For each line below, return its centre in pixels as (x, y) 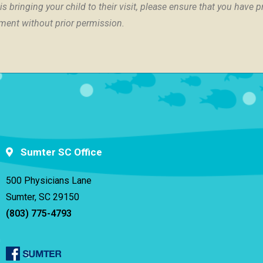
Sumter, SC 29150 (42, 197)
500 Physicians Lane (48, 180)
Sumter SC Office (61, 152)
